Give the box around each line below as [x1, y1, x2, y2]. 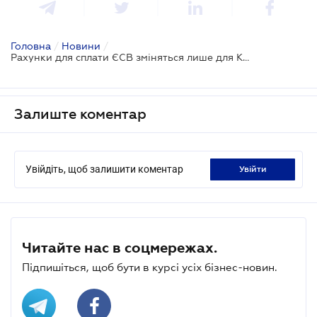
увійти [243, 163, 267, 174]
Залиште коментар [14, 105, 146, 122]
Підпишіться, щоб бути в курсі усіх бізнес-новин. [22, 260, 277, 273]
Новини [62, 40, 100, 52]
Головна [11, 40, 51, 52]
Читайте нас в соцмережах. [22, 239, 217, 255]
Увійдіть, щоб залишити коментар [25, 163, 183, 175]
